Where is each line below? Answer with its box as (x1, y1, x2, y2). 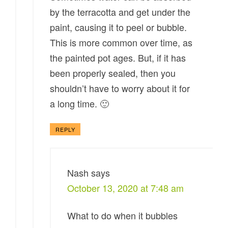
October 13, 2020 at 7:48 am (67, 181, 184, 195)
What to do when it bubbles (67, 209, 178, 222)
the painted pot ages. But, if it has (50, 51, 186, 65)
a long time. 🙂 (50, 97, 109, 110)
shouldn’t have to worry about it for (50, 81, 190, 95)
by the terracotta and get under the (50, 5, 191, 19)
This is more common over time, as (50, 36, 193, 49)
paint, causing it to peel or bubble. (50, 20, 187, 34)
